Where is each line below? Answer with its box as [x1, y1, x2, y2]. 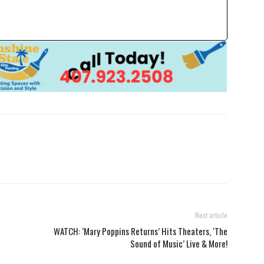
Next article [195, 209, 227, 220]
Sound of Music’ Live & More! [130, 236, 227, 250]
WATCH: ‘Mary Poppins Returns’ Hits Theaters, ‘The [54, 224, 227, 237]
